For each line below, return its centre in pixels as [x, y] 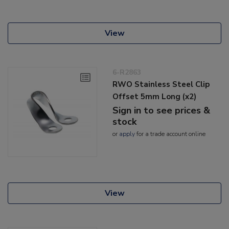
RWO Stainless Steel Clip [161, 85]
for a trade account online [170, 134]
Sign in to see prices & [162, 111]
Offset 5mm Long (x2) [155, 97]
